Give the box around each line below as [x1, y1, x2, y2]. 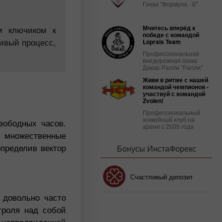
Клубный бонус [19, 204, 64, 214]
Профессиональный [143, 108, 200, 116]
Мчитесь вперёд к [143, 23, 195, 32]
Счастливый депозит [130, 171, 193, 181]
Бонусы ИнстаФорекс [116, 143, 196, 154]
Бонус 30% [19, 171, 52, 181]
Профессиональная [143, 49, 199, 57]
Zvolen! [143, 96, 164, 105]
